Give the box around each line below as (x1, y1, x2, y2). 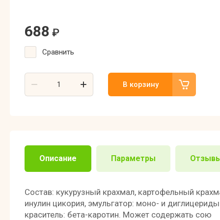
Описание (39, 154, 77, 163)
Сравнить (42, 48, 74, 56)
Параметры (111, 154, 156, 163)
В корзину (123, 80, 159, 89)
